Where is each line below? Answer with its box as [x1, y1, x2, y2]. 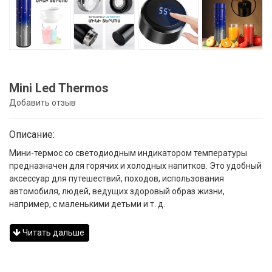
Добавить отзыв [9, 97, 76, 107]
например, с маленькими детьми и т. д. [9, 199, 165, 209]
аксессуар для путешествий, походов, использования [9, 173, 224, 183]
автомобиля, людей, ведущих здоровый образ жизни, [9, 186, 225, 196]
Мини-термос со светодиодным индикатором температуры [9, 148, 247, 158]
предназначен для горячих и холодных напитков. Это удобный [9, 160, 262, 171]
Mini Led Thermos [9, 80, 109, 95]
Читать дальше [22, 227, 84, 237]
